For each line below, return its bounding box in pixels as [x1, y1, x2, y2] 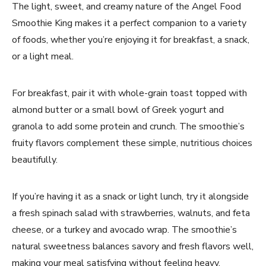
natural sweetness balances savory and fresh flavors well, [12, 239, 254, 253]
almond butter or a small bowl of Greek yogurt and [12, 103, 224, 116]
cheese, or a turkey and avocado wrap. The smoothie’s [12, 223, 237, 236]
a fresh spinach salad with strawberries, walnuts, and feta [12, 206, 250, 220]
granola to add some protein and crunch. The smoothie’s [12, 119, 245, 133]
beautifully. [12, 153, 58, 166]
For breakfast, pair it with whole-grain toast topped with [12, 86, 247, 100]
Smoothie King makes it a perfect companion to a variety [12, 16, 246, 30]
